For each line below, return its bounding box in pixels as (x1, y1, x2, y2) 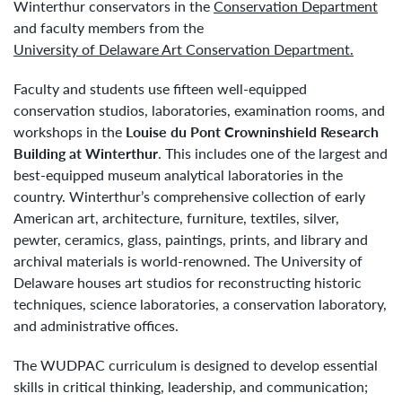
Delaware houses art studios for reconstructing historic (13, 271, 362, 293)
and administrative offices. (13, 314, 179, 336)
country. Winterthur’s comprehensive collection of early (13, 185, 365, 206)
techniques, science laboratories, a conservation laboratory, (13, 293, 387, 314)
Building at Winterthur (13, 142, 158, 163)
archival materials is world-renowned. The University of (13, 249, 363, 271)
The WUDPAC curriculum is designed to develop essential (13, 354, 378, 375)
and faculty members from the (13, 16, 204, 38)
